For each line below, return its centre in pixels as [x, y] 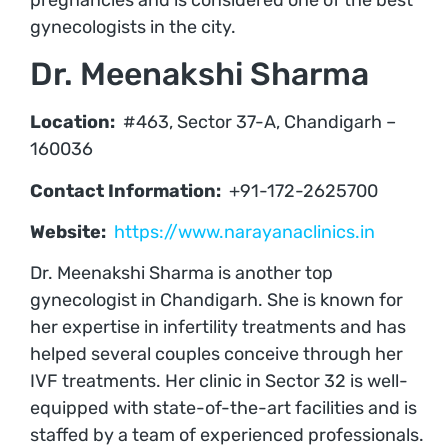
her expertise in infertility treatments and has [218, 327]
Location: [72, 122]
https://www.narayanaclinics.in [244, 231]
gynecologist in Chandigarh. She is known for [216, 300]
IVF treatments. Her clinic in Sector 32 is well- [219, 381]
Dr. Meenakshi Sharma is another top [181, 273]
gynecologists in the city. [133, 26]
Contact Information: [125, 190]
